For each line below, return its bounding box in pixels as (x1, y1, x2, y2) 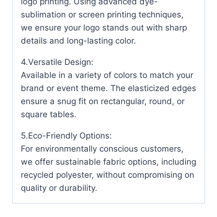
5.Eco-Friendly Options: (21, 130, 112, 140)
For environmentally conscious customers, (21, 143, 184, 154)
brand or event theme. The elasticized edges (21, 83, 196, 93)
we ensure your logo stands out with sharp (21, 22, 187, 32)
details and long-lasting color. (21, 35, 136, 46)
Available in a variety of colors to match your (21, 70, 193, 80)
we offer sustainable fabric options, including (21, 156, 196, 167)
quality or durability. (21, 183, 97, 193)
